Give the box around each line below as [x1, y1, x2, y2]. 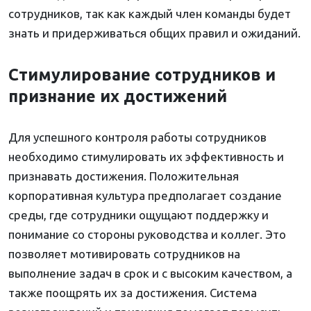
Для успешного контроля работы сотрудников [8, 131, 267, 144]
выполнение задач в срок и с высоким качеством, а [8, 267, 292, 280]
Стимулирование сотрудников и [8, 65, 276, 84]
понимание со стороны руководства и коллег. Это [8, 228, 286, 242]
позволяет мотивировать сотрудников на [8, 247, 240, 261]
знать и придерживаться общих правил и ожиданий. [8, 26, 301, 40]
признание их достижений [8, 87, 227, 106]
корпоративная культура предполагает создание [8, 189, 282, 203]
